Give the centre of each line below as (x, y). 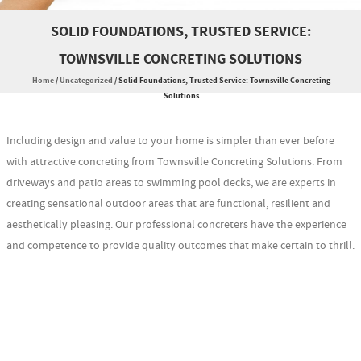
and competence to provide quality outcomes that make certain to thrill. (180, 245)
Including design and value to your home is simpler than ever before (170, 141)
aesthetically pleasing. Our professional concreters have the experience (176, 224)
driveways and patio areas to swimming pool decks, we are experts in (171, 183)
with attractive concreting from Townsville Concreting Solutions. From (174, 162)
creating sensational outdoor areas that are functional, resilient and (168, 203)
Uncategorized (86, 80)
